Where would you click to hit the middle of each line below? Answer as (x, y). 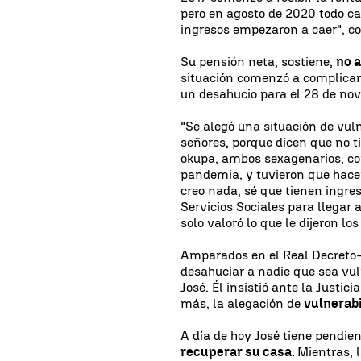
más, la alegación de (243, 303)
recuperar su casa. (239, 351)
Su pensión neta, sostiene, (259, 61)
